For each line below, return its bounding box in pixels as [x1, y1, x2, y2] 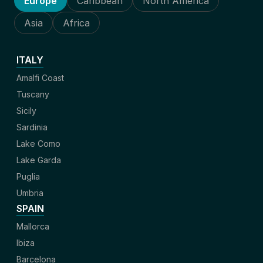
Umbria [16, 188, 43, 198]
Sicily [16, 106, 36, 116]
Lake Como [16, 139, 60, 149]
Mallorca [16, 221, 49, 231]
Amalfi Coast [16, 73, 64, 83]
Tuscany [16, 89, 49, 99]
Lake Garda [16, 155, 61, 165]
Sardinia [16, 122, 48, 132]
